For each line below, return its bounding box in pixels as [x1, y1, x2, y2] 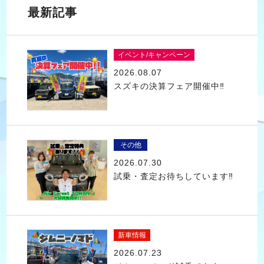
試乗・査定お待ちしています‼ [113, 171, 233, 181]
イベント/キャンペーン [117, 51, 190, 60]
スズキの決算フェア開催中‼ [113, 81, 225, 91]
